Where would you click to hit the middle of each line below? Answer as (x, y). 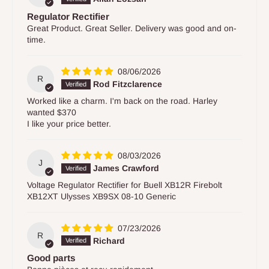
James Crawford (126, 168)
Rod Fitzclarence (127, 84)
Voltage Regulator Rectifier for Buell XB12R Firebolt (125, 185)
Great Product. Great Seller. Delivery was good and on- (132, 29)
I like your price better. (69, 123)
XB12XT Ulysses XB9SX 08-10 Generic (101, 196)
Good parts (51, 258)
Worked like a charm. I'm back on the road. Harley (122, 101)
